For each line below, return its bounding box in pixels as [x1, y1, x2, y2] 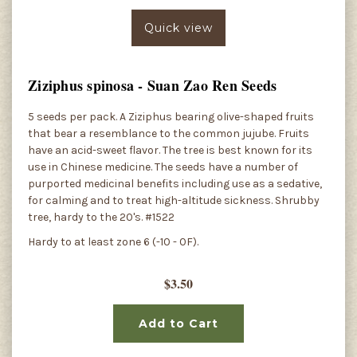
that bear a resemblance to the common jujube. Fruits [28, 127, 309, 141]
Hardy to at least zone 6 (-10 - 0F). [28, 235, 198, 249]
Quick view [144, 21, 213, 36]
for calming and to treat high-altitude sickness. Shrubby [28, 194, 320, 208]
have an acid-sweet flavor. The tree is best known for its [28, 143, 312, 158]
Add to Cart [139, 316, 218, 331]
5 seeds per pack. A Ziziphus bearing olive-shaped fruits [28, 110, 314, 124]
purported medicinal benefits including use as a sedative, [28, 177, 322, 191]
